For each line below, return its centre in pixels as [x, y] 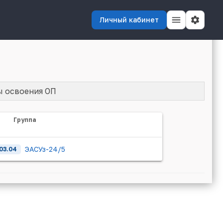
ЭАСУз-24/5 [45, 149]
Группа [25, 120]
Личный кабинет [129, 20]
